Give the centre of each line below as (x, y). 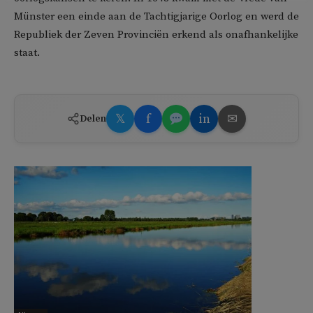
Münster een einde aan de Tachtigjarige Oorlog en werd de (156, 17)
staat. (27, 53)
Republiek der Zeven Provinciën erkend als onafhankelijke (156, 35)
